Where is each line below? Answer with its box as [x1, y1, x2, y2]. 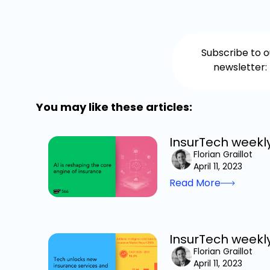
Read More [169, 175, 221, 190]
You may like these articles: [36, 99, 192, 115]
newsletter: [213, 60, 268, 74]
